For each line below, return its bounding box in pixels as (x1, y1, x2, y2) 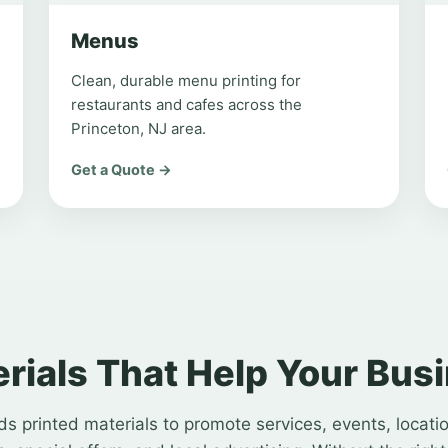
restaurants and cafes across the (71, 95, 303, 114)
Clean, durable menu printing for (71, 71, 302, 90)
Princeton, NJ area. (71, 119, 207, 138)
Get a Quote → (71, 161, 173, 179)
